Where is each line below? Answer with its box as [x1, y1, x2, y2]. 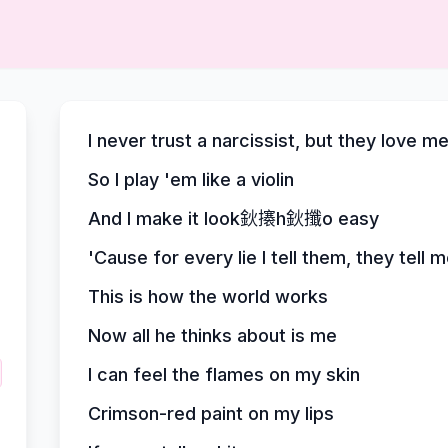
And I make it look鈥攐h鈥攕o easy [87, 208, 379, 229]
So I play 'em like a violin [87, 169, 294, 190]
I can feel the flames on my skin [87, 364, 360, 385]
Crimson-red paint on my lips [87, 403, 334, 424]
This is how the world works [87, 286, 328, 307]
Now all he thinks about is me [87, 325, 337, 346]
